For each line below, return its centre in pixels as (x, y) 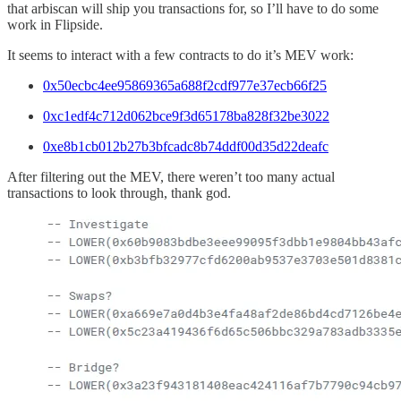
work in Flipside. (55, 25)
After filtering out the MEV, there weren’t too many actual (171, 177)
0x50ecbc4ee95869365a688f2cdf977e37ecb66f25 (185, 86)
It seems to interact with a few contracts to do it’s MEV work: (180, 55)
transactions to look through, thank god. (119, 193)
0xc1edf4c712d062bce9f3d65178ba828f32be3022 (186, 116)
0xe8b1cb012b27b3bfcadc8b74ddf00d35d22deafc (186, 147)
